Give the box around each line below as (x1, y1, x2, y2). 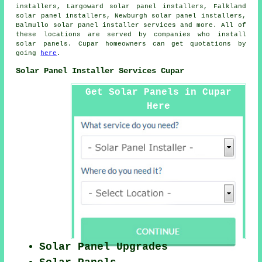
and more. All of (176, 21, 246, 29)
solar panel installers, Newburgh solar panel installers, (16, 12, 246, 19)
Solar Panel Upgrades (39, 241, 168, 253)
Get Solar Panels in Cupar (85, 87, 232, 98)
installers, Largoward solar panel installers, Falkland (16, 2, 246, 10)
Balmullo (16, 21, 53, 29)
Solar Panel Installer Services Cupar (16, 65, 185, 75)
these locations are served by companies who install (16, 30, 246, 38)
